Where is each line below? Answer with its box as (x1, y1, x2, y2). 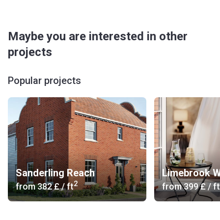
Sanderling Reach (16, 167, 95, 179)
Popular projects (8, 75, 81, 86)
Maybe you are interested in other (8, 29, 188, 43)
